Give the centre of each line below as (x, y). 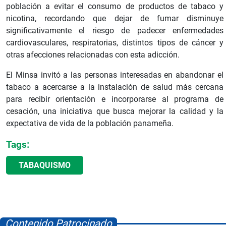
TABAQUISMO (45, 165)
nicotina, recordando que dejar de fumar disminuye (115, 19)
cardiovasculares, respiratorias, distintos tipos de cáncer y (115, 43)
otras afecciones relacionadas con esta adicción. (93, 55)
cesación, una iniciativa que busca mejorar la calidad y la (115, 111)
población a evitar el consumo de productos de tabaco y (115, 7)
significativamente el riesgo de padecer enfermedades (115, 31)
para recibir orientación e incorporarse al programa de (115, 99)
